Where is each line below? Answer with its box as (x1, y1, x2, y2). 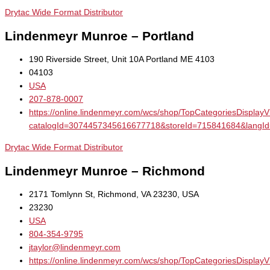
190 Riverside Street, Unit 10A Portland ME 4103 (29, 55, 215, 64)
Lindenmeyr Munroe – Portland (5, 29, 194, 43)
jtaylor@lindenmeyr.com (29, 242, 121, 252)
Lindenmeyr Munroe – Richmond (5, 163, 205, 178)
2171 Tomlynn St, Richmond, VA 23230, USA (29, 189, 199, 199)
